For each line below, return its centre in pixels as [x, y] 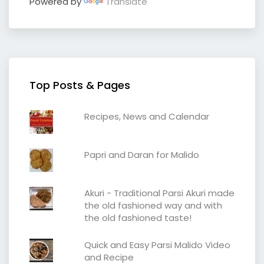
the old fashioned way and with [153, 205]
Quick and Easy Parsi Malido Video [157, 245]
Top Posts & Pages [80, 85]
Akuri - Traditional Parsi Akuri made [159, 193]
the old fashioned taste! [138, 217]
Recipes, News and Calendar [146, 116]
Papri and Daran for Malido [141, 154]
